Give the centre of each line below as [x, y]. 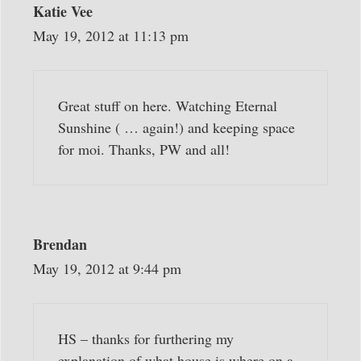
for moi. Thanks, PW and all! [144, 149]
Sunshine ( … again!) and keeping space [176, 128]
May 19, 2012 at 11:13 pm [111, 36]
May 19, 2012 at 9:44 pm [107, 269]
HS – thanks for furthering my [146, 339]
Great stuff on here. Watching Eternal [168, 106]
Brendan [60, 245]
